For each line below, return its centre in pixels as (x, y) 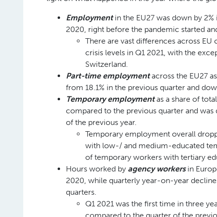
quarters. (81, 192)
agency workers (157, 169)
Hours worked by (97, 169)
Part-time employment (108, 76)
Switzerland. (107, 64)
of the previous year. (101, 122)
